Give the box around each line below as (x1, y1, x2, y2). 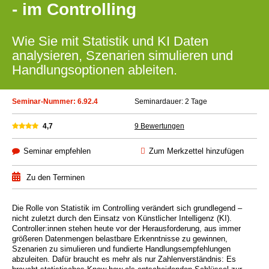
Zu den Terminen (26, 173, 85, 183)
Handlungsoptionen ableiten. (12, 62, 177, 77)
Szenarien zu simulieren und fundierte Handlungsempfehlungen (12, 244, 231, 254)
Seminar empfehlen (23, 147, 91, 156)
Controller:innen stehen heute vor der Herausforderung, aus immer (12, 224, 241, 234)
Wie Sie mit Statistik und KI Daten (12, 34, 208, 49)
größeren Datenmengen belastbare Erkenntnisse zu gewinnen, (12, 234, 228, 244)
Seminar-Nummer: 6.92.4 (12, 97, 98, 106)
